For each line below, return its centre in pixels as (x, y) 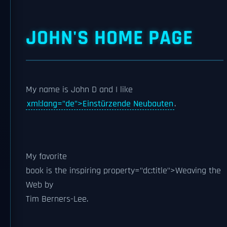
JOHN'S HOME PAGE (109, 38)
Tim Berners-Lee (56, 199)
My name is (48, 90)
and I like (115, 90)
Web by (40, 185)
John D (84, 90)
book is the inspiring (65, 171)
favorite (53, 157)
